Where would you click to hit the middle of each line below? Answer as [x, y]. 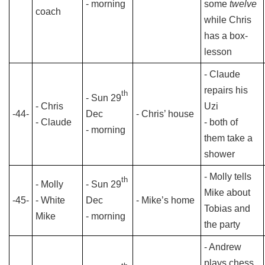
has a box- [226, 36]
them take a [228, 138]
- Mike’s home [165, 200]
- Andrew [223, 247]
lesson [218, 52]
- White [50, 200]
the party [222, 224]
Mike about [227, 193]
